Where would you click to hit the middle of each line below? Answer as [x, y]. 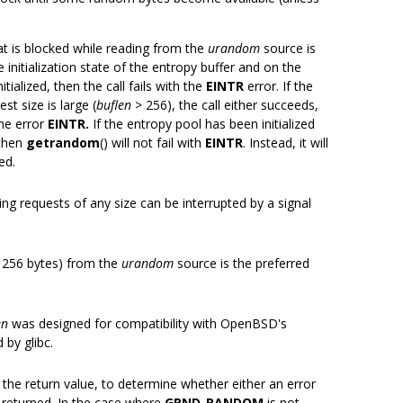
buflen [114, 105]
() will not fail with [152, 143]
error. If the [278, 86]
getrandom [63, 143]
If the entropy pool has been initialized [202, 124]
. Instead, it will [286, 143]
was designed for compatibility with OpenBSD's [148, 323]
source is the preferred [242, 263]
